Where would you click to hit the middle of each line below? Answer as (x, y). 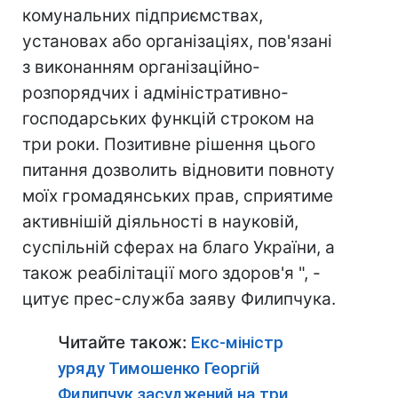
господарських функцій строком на (168, 119)
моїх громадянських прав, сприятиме (178, 196)
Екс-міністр (237, 342)
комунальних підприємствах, (143, 16)
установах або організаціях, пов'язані (177, 41)
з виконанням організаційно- (141, 67)
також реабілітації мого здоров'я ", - (171, 273)
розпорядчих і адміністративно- (155, 93)
